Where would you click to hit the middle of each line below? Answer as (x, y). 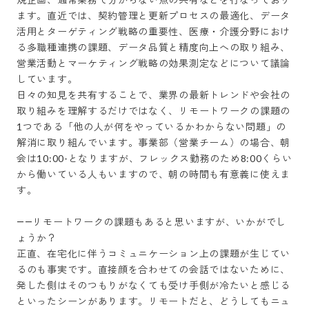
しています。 (47, 79)
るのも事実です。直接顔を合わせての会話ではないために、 (153, 269)
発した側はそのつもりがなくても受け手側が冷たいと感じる (153, 285)
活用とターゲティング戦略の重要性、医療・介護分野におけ (153, 31)
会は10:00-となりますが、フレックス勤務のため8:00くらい (154, 158)
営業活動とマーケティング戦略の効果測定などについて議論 (153, 63)
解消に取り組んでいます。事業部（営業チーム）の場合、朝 (153, 142)
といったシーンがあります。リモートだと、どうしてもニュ (153, 301)
